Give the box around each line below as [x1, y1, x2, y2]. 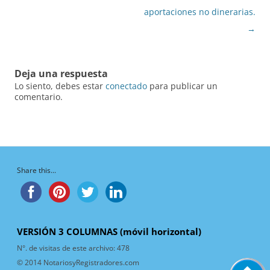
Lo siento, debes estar [14, 80, 105, 92]
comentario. [14, 91, 63, 103]
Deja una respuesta [14, 67, 108, 81]
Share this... [17, 165, 56, 176]
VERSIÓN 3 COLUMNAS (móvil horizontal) [17, 225, 201, 239]
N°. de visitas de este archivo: [17, 243, 117, 254]
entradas [14, 23, 51, 35]
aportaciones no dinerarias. [144, 6, 256, 18]
